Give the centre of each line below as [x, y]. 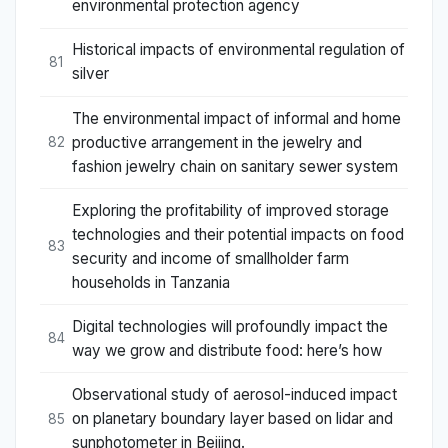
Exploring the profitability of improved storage [230, 210]
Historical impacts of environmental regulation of [238, 50]
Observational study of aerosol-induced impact [234, 395]
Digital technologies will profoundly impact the [230, 326]
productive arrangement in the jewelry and [217, 142]
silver [90, 74]
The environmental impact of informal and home [236, 118]
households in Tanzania [151, 282]
